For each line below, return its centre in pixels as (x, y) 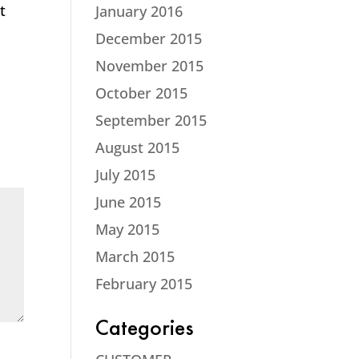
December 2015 (149, 38)
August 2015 (138, 147)
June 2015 (129, 202)
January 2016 (139, 11)
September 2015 (151, 120)
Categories (145, 330)
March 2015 (135, 256)
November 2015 (150, 66)
